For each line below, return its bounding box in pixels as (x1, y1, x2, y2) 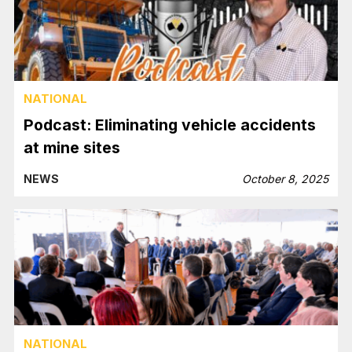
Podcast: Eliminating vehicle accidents (24, 115, 317, 134)
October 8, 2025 (241, 171, 328, 185)
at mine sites (24, 137, 121, 157)
